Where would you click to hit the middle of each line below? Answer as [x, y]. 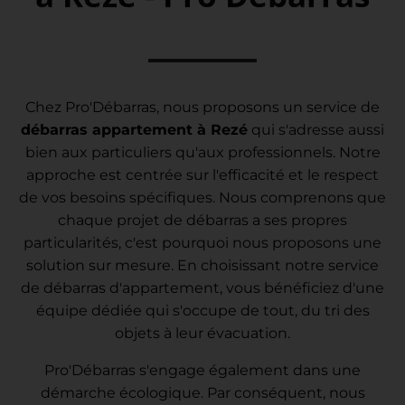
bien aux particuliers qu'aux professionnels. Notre [202, 152]
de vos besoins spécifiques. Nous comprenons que [202, 197]
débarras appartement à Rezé [134, 129]
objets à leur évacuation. [202, 333]
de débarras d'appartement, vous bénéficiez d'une [202, 287]
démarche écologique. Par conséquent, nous [202, 392]
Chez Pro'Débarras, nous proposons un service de [202, 107]
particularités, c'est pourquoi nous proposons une [202, 242]
